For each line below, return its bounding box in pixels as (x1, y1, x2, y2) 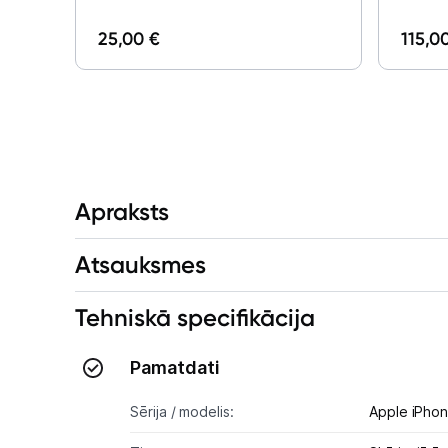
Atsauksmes (75, 249, 207, 279)
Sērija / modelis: (130, 402, 234, 420)
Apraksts (75, 196, 170, 226)
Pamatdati (130, 356, 221, 378)
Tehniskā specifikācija (75, 302, 316, 332)
